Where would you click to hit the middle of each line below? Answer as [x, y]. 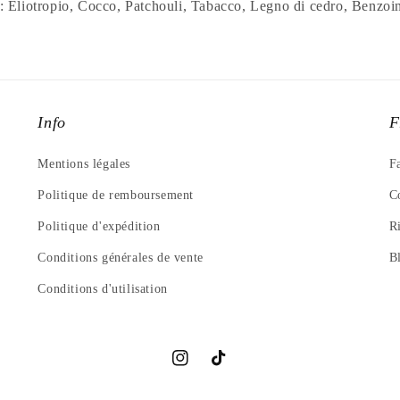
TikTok [231, 368]
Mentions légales [84, 164]
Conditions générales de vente [121, 258]
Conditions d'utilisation [103, 289]
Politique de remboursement [116, 196]
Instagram [199, 368]
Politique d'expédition [99, 227]
